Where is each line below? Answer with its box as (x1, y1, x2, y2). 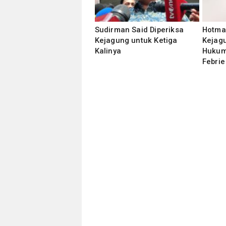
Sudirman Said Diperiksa (94, 25, 184, 34)
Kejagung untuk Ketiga (94, 36, 178, 45)
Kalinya (94, 46, 121, 55)
